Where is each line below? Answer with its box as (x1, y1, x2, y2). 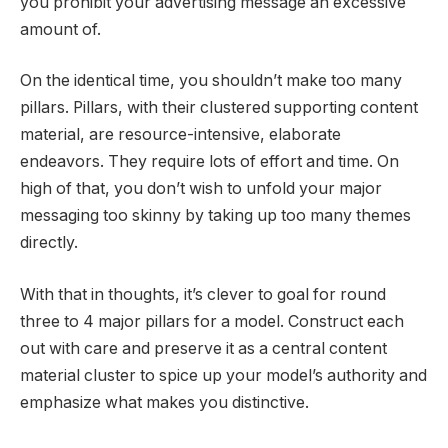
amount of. (20, 19, 105, 39)
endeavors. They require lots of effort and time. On (20, 152, 399, 172)
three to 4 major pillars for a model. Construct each (20, 311, 404, 331)
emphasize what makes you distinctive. (20, 392, 309, 412)
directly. (20, 233, 78, 253)
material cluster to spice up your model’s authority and (20, 365, 427, 385)
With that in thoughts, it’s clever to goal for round (20, 284, 386, 304)
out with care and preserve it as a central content (20, 338, 387, 358)
